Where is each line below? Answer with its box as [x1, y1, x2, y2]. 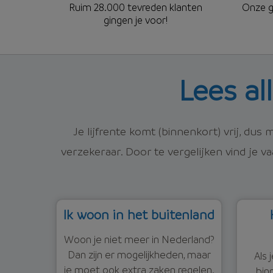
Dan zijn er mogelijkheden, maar [67, 247, 211, 261]
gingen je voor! [103, 13, 168, 26]
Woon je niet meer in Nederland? [63, 232, 214, 246]
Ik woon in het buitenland [63, 205, 214, 222]
